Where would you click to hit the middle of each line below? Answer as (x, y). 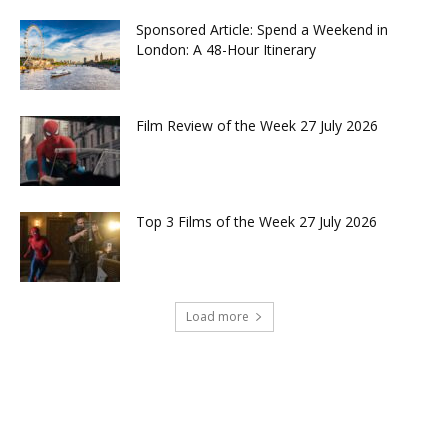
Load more (217, 317)
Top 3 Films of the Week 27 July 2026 (256, 222)
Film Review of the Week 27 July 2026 (257, 126)
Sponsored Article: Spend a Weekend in (262, 30)
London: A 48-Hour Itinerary (226, 50)
